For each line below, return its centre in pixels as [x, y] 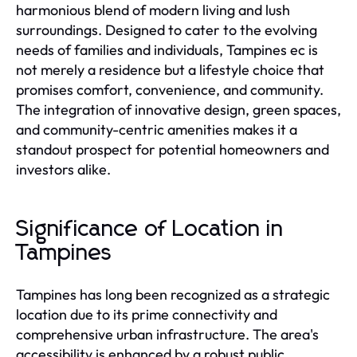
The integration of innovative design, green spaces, [178, 109]
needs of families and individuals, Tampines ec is [167, 49]
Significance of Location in [150, 229]
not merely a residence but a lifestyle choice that [170, 69]
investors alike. [63, 169]
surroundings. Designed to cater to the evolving [167, 29]
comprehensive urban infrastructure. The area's [167, 334]
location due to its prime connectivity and [147, 314]
